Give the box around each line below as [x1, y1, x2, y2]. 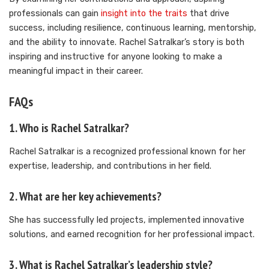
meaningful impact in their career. [9, 66, 143, 77]
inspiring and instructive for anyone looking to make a [9, 52, 222, 62]
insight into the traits [101, 8, 187, 19]
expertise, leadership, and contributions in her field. [9, 160, 211, 171]
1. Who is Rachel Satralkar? [9, 119, 129, 136]
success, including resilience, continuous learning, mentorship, [9, 23, 256, 34]
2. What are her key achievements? [9, 188, 162, 204]
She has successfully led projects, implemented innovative [9, 215, 244, 226]
